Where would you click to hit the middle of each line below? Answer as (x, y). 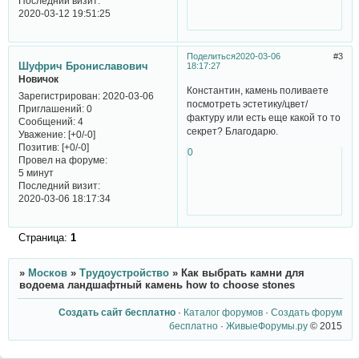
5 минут (36, 172)
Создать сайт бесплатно (117, 312)
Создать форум (307, 312)
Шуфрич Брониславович (83, 67)
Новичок (38, 79)
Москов (47, 273)
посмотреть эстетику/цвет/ (248, 104)
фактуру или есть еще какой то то (264, 118)
